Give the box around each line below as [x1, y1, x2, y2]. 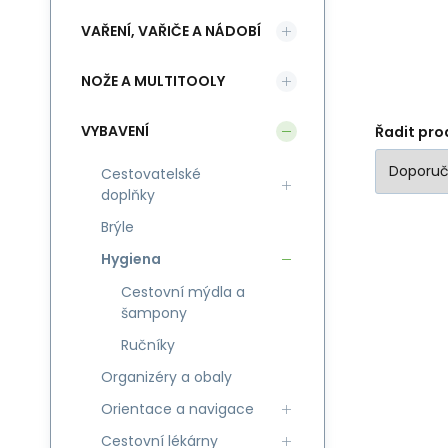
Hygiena [101, 249, 161, 269]
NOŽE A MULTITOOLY [81, 70, 225, 91]
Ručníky [121, 335, 175, 355]
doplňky [101, 185, 155, 205]
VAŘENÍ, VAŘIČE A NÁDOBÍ [81, 20, 261, 41]
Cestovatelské [101, 164, 201, 184]
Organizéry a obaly [101, 367, 232, 387]
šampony [121, 303, 187, 323]
